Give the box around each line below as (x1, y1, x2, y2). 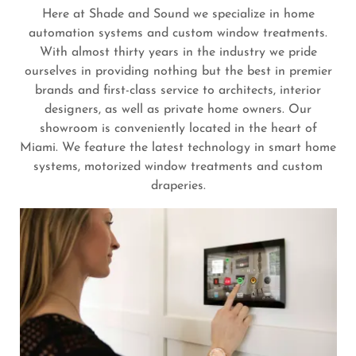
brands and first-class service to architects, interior (35, 84, 321, 97)
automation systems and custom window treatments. (29, 27, 327, 40)
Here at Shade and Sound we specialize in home (41, 8, 315, 21)
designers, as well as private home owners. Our (44, 103, 311, 116)
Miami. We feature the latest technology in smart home (20, 141, 336, 154)
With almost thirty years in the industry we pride (39, 46, 317, 59)
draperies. (150, 180, 206, 192)
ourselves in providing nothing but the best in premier (24, 65, 332, 78)
